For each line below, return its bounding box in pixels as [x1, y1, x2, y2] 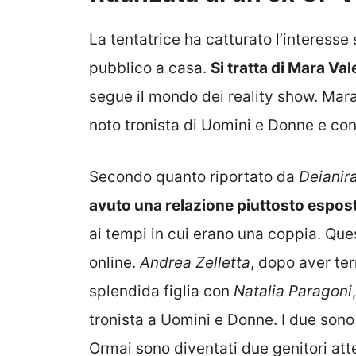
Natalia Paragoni [234, 281, 352, 300]
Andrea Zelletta [140, 253, 250, 272]
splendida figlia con [89, 281, 234, 300]
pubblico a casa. [89, 59, 211, 78]
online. [89, 253, 140, 272]
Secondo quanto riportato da [89, 167, 299, 186]
